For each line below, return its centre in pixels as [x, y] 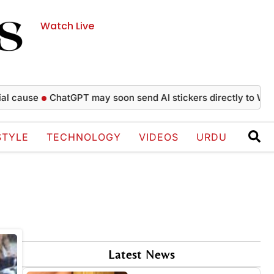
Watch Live [68, 26]
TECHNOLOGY [84, 137]
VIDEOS [159, 137]
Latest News [141, 254]
